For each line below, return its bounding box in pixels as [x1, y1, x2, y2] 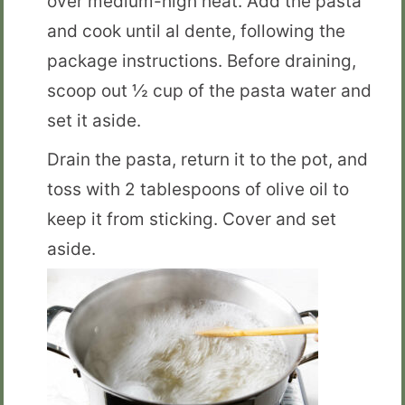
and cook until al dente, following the [47, 21, 345, 42]
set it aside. [47, 110, 141, 131]
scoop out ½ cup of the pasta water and [47, 80, 372, 101]
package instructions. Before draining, [47, 51, 356, 71]
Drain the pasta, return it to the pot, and [47, 149, 368, 170]
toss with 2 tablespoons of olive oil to [47, 179, 349, 200]
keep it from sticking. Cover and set [47, 209, 336, 230]
